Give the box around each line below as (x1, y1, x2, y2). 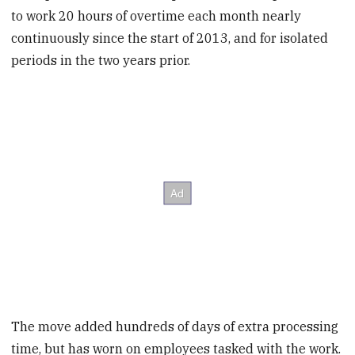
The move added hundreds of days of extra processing (11, 318, 339, 334)
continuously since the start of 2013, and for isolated (11, 30, 329, 47)
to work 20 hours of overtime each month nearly (11, 8, 302, 25)
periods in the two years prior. (11, 52, 191, 69)
